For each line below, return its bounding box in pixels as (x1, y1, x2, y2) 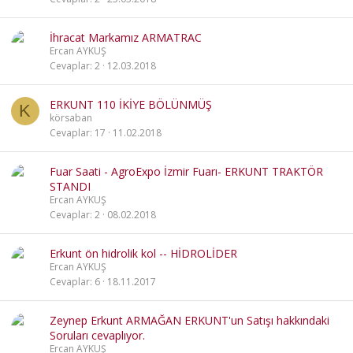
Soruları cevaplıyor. (50, 328, 145, 343)
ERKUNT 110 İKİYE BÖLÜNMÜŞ (50, 97, 212, 112)
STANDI (50, 179, 91, 194)
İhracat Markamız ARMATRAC (50, 30, 202, 45)
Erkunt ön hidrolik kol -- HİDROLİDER (50, 246, 237, 261)
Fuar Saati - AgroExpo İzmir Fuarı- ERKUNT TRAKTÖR (50, 164, 323, 179)
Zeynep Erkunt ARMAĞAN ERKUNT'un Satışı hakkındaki (50, 313, 329, 328)
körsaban (50, 111, 92, 124)
